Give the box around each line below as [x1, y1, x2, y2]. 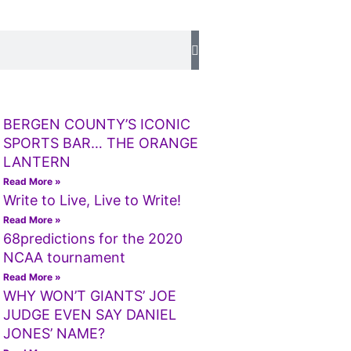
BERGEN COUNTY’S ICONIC [2, 116, 190, 132]
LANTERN [2, 154, 71, 170]
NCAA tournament [2, 249, 125, 266]
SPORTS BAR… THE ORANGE [2, 135, 198, 151]
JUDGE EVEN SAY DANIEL [2, 306, 176, 323]
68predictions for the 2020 [2, 230, 183, 247]
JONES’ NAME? [2, 325, 105, 342]
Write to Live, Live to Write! [2, 192, 181, 208]
